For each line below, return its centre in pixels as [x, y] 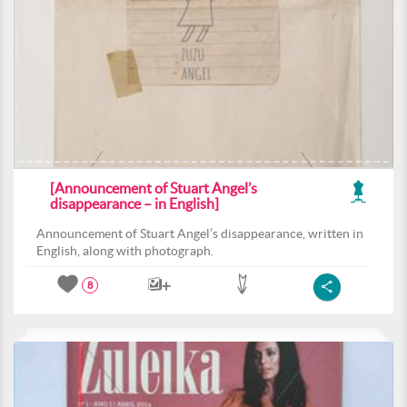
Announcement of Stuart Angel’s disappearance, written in [200, 233]
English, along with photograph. [125, 251]
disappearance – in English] [134, 203]
